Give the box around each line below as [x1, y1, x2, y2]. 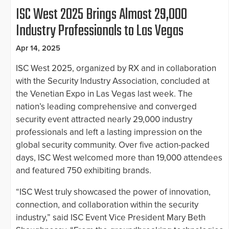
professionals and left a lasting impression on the [16, 126, 202, 138]
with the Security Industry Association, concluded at [16, 75, 210, 86]
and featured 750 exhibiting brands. [16, 165, 151, 176]
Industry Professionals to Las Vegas [16, 19, 184, 43]
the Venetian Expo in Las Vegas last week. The [16, 88, 193, 99]
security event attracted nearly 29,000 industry [16, 113, 192, 125]
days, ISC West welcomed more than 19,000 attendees [16, 152, 222, 163]
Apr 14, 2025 [16, 43, 60, 53]
